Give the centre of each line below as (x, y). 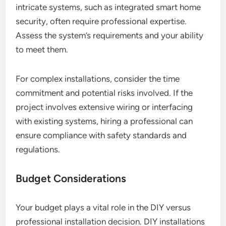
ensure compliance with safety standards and (101, 135)
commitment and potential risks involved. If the (104, 93)
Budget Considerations (71, 179)
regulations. (38, 150)
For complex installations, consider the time (98, 79)
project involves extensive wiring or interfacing (104, 107)
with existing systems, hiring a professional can (104, 121)
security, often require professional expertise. (101, 21)
